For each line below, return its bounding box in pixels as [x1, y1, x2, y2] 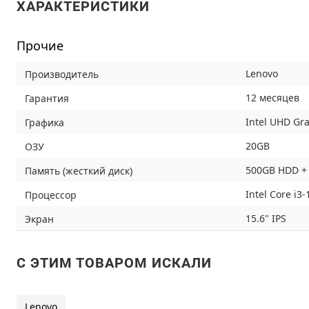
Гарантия [25, 91, 69, 105]
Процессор [25, 188, 77, 201]
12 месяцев [246, 91, 299, 104]
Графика [25, 115, 64, 129]
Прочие [17, 37, 63, 54]
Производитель [25, 67, 99, 81]
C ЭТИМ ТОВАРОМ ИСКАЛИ [17, 255, 212, 271]
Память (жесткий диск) [25, 163, 132, 177]
